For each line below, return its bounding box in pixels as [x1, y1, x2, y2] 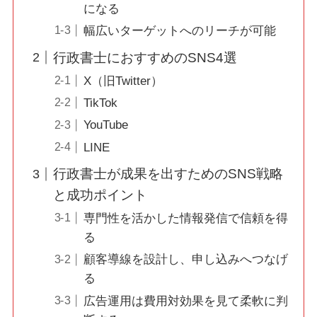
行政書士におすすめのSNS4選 [53, 50, 238, 65]
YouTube [83, 118, 128, 132]
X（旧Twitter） [83, 74, 163, 88]
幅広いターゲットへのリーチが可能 [83, 24, 276, 38]
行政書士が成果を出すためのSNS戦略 [53, 166, 284, 181]
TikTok [83, 96, 117, 110]
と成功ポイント [53, 187, 148, 202]
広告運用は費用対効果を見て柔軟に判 [83, 294, 288, 308]
